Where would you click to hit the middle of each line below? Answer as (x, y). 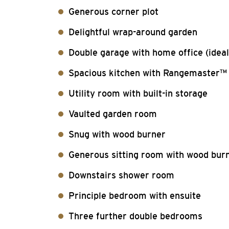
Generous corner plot (113, 12)
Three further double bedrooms (135, 216)
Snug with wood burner (117, 134)
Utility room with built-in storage (138, 94)
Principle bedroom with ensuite (135, 196)
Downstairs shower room (121, 175)
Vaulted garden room (113, 114)
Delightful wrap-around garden (133, 32)
